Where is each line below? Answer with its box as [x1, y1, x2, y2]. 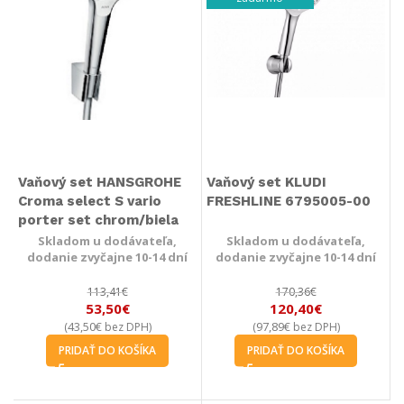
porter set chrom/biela [18, 212, 179, 228]
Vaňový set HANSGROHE [18, 174, 181, 190]
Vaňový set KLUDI [207, 174, 326, 190]
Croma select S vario [18, 193, 161, 209]
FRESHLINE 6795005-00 [207, 193, 371, 209]
